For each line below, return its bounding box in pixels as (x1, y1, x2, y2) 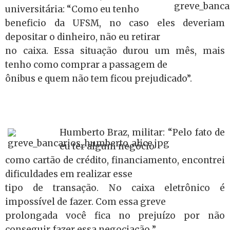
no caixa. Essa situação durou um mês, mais (5, 45, 225, 56)
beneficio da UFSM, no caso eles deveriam (5, 17, 225, 29)
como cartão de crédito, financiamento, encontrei (5, 155, 225, 166)
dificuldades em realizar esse (5, 168, 132, 180)
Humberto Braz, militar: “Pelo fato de (60, 127, 225, 138)
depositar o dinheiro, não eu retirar (5, 31, 160, 43)
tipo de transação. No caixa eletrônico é (5, 182, 225, 194)
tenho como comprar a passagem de (5, 59, 167, 70)
